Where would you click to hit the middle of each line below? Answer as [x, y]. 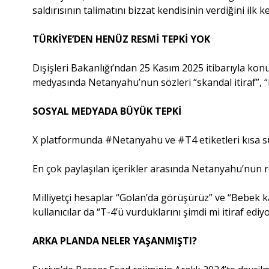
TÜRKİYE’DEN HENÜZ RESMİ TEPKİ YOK [122, 39]
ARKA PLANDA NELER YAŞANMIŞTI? [115, 240]
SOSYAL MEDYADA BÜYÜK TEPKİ [107, 111]
